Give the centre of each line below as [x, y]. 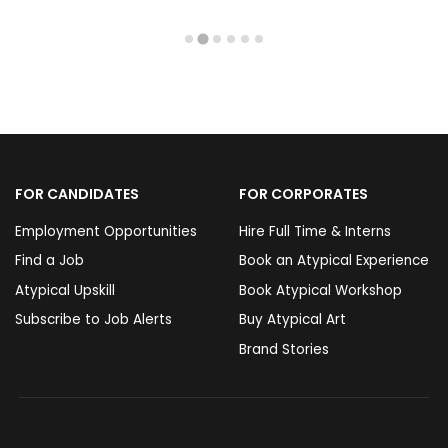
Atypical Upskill [65, 290]
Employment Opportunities [106, 231]
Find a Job [49, 261]
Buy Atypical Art [292, 320]
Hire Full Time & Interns [315, 231]
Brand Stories [284, 349]
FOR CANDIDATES [77, 193]
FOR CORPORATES [303, 193]
